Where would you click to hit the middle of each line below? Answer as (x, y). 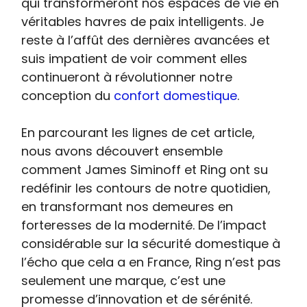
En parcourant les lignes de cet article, (138, 133)
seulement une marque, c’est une (124, 281)
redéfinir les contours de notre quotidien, (146, 188)
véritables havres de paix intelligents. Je (143, 22)
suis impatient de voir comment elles (135, 59)
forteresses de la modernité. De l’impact (144, 225)
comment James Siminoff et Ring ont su (145, 170)
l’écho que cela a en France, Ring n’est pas (151, 262)
